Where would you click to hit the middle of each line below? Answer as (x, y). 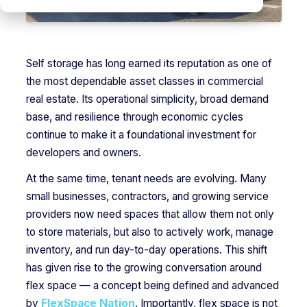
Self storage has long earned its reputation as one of (149, 64)
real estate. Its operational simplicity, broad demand (147, 99)
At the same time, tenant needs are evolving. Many (146, 178)
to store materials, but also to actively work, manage (149, 232)
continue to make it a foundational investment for (141, 135)
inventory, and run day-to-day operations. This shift (146, 249)
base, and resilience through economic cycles (134, 117)
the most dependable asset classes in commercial (144, 82)
